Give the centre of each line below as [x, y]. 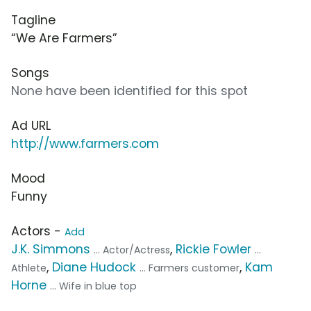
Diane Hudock [94, 268]
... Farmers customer [190, 268]
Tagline [33, 20]
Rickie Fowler [213, 250]
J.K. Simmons [51, 250]
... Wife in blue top [93, 286]
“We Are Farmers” [64, 39]
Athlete [29, 268]
